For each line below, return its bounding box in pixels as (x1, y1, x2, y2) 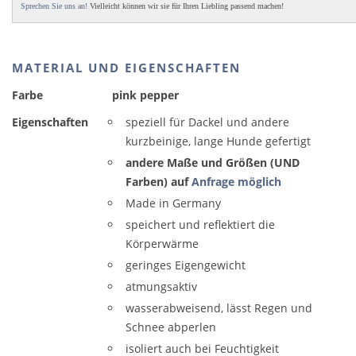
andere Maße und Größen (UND (126, 155, 300, 170)
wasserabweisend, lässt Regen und (126, 300, 312, 315)
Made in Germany (126, 195, 221, 211)
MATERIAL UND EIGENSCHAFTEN (12, 60, 241, 75)
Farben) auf (126, 174, 192, 189)
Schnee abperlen (126, 319, 216, 335)
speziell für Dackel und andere (126, 114, 289, 130)
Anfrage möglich (192, 174, 281, 189)
